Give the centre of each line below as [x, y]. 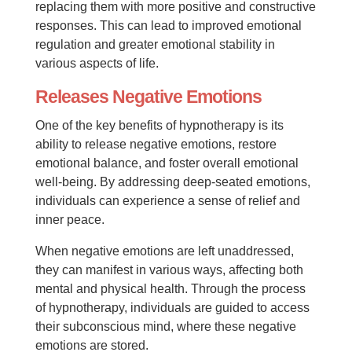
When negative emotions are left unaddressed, [164, 251]
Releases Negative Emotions [148, 97]
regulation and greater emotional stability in [155, 44]
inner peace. [70, 220]
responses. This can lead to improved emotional [168, 26]
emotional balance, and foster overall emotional [167, 163]
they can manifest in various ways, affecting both [169, 270]
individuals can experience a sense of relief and [167, 201]
